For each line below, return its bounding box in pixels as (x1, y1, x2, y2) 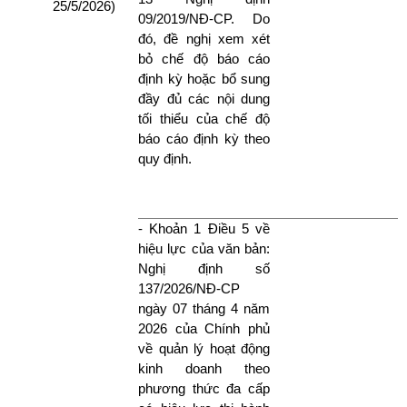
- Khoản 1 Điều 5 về (138, 220, 270, 236)
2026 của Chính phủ (138, 320, 270, 336)
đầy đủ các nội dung (138, 90, 270, 106)
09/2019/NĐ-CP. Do (138, 10, 270, 26)
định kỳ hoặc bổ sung (138, 70, 270, 86)
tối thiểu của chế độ (138, 110, 270, 126)
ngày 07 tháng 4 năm (138, 300, 270, 316)
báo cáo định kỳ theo (138, 130, 270, 146)
